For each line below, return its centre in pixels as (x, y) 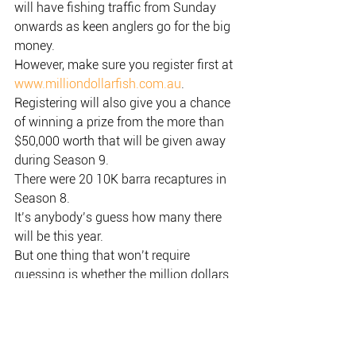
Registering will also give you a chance (124, 103)
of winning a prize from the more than (121, 122)
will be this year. (59, 236)
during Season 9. (62, 160)
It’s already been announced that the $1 (126, 313)
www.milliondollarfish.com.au (98, 84)
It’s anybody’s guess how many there (120, 217)
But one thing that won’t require (104, 255)
